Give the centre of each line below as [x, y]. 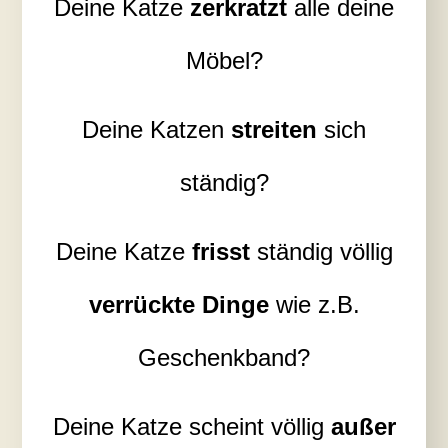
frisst [220, 251]
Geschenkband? [224, 357]
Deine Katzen [156, 129]
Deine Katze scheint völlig [191, 426]
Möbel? [224, 60]
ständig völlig [321, 251]
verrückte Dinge [178, 304]
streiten [274, 129]
